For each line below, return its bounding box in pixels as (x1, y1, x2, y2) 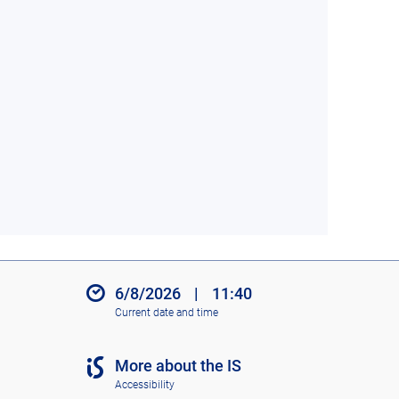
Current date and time (114, 305, 218, 319)
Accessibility (114, 378, 175, 391)
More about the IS (114, 356, 241, 376)
